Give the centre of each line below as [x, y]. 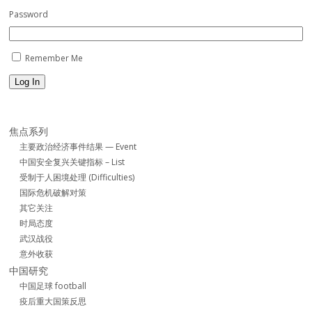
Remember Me [54, 58]
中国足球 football [53, 286]
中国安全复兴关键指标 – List [72, 162]
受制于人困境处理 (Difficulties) [77, 178]
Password [29, 15]
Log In [28, 82]
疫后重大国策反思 [53, 302]
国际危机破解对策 [53, 193]
